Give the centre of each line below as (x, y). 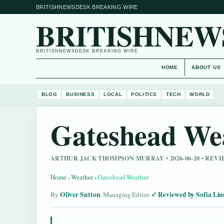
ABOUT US (206, 67)
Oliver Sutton (80, 194)
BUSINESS (80, 94)
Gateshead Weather (123, 177)
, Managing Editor (125, 194)
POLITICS (144, 94)
